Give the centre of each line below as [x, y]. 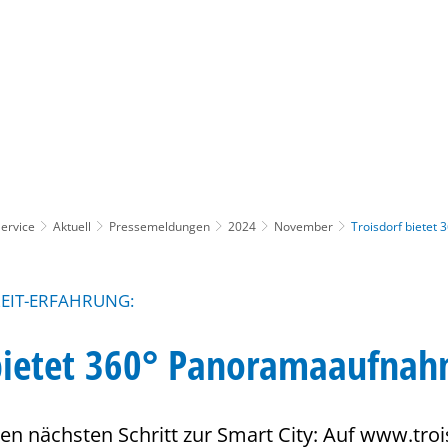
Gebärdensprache [303, 81]
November [303, 226]
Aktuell [72, 226]
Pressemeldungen [159, 226]
